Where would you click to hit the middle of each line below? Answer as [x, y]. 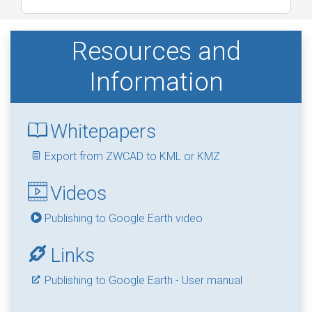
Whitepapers [103, 131]
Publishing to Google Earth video [124, 218]
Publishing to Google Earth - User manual [143, 280]
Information [156, 81]
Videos [78, 193]
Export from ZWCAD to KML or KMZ [132, 156]
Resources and [156, 51]
